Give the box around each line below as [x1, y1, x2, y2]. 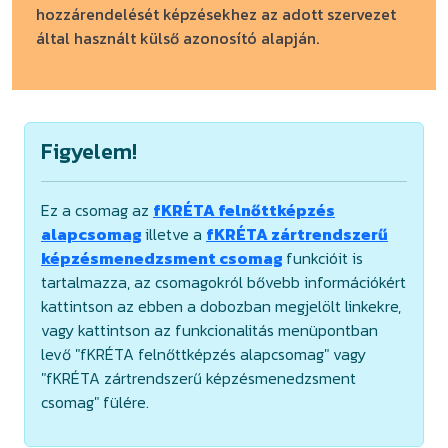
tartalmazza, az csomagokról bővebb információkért [41, 270, 406, 294]
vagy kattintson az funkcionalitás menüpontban [41, 318, 378, 342]
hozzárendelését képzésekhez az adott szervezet [36, 2, 396, 26]
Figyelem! [41, 135, 137, 168]
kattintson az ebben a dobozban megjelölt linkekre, [41, 294, 401, 318]
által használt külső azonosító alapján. [36, 26, 319, 50]
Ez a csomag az [41, 198, 153, 222]
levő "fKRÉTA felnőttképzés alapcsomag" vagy [41, 342, 366, 366]
